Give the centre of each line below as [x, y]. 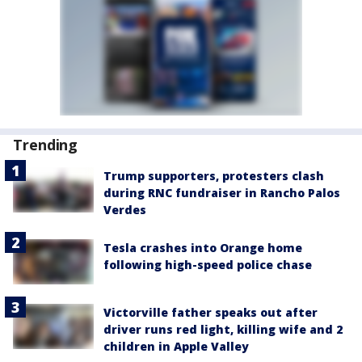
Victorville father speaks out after [210, 312]
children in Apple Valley [176, 346]
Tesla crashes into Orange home [203, 247]
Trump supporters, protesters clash [214, 175]
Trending [46, 144]
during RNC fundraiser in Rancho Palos [222, 192]
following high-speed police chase [208, 264]
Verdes [125, 209]
